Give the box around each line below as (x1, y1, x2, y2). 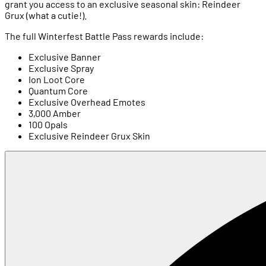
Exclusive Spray (28, 62, 94, 74)
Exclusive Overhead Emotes (28, 96, 145, 108)
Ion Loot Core (28, 74, 85, 85)
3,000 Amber (28, 107, 81, 119)
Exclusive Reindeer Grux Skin (28, 130, 150, 142)
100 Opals (28, 119, 68, 131)
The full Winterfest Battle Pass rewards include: (5, 30, 204, 42)
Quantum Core (28, 85, 88, 97)
